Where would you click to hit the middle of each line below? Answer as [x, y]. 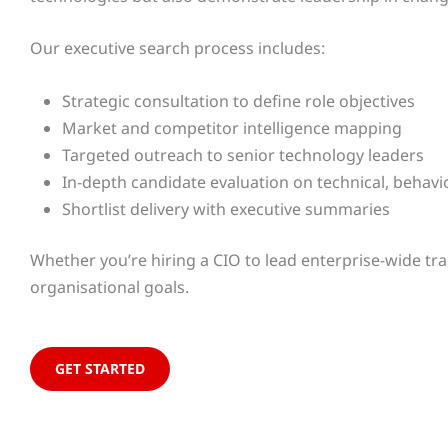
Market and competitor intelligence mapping [232, 127]
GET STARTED [100, 368]
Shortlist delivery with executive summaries [226, 208]
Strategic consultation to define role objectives [238, 100]
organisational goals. [109, 286]
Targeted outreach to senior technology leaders [243, 154]
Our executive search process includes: [177, 48]
